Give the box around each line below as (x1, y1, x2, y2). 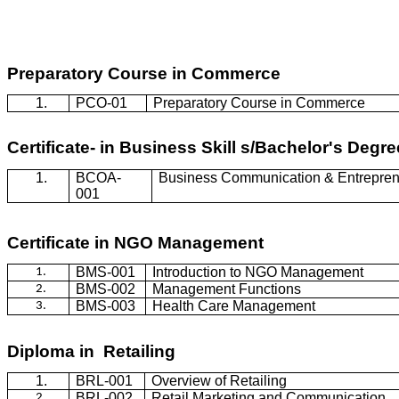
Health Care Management (152, 298, 316, 314)
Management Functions (152, 281, 302, 297)
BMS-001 (76, 265, 136, 281)
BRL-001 (76, 372, 134, 388)
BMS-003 (76, 298, 136, 314)
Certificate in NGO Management (7, 232, 264, 252)
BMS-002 (76, 281, 136, 297)
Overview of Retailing (151, 372, 288, 388)
